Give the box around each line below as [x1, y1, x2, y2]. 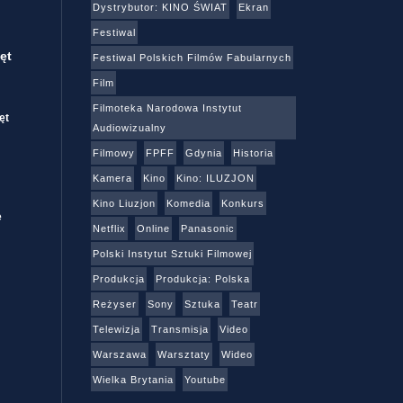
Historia [232, 147, 273, 158]
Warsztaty [157, 348, 210, 360]
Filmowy [92, 147, 135, 158]
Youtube [184, 373, 226, 385]
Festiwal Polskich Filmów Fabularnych [92, 51, 291, 63]
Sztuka [184, 298, 220, 309]
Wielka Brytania [92, 373, 174, 385]
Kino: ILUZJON [175, 172, 255, 184]
